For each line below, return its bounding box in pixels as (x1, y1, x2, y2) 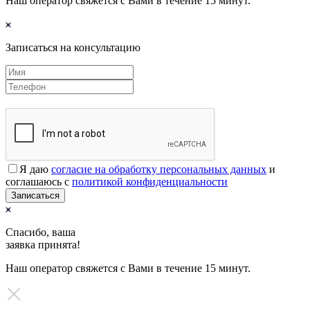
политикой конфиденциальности (72, 175, 228, 188)
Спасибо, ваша (6, 226, 75, 238)
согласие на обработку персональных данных (51, 163, 266, 175)
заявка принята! (6, 238, 80, 250)
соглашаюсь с (6, 175, 72, 188)
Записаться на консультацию (6, 41, 140, 53)
